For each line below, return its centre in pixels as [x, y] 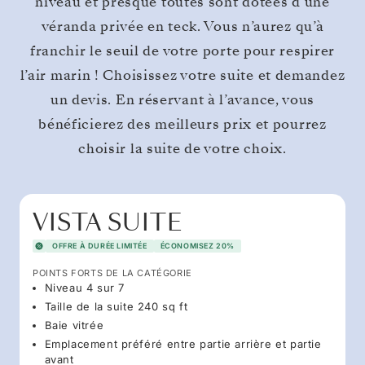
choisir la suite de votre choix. [182, 148]
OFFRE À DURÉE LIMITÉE [100, 245]
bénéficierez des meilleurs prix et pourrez [182, 124]
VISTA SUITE [108, 222]
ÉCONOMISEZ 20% [198, 245]
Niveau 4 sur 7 [84, 287]
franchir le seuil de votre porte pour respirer [182, 51]
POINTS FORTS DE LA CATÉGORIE [112, 273]
